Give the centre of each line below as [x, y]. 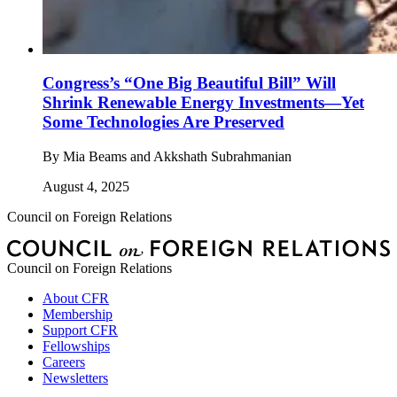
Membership [78, 315]
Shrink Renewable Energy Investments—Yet [203, 103]
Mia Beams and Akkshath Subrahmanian [177, 156]
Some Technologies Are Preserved [163, 122]
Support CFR [80, 331]
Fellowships [76, 346]
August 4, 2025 [86, 186]
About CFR [76, 299]
